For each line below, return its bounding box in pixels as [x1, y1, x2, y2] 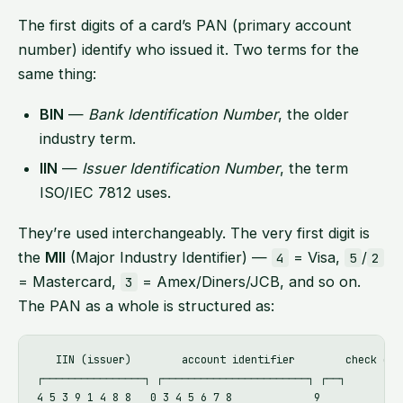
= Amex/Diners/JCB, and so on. [138, 272, 362, 291]
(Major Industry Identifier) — [66, 247, 272, 266]
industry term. [40, 129, 136, 148]
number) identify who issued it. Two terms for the [18, 40, 359, 58]
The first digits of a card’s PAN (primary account [18, 15, 352, 34]
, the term [280, 158, 348, 177]
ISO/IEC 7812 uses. [40, 183, 171, 201]
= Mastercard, [18, 272, 121, 291]
